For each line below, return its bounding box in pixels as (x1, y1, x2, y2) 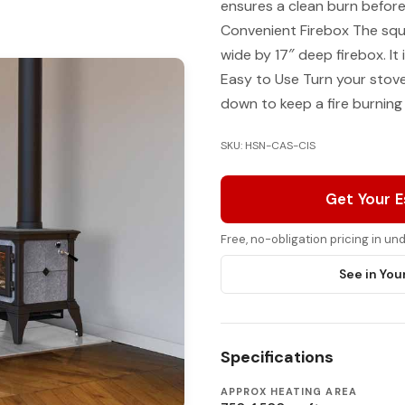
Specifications (221, 346, 334, 368)
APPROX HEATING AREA (221, 385, 357, 398)
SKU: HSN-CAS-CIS (221, 138, 316, 153)
